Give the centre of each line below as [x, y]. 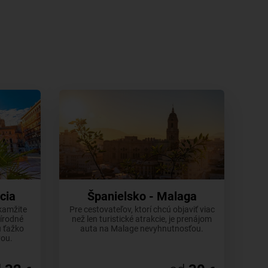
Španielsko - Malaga [142, 196]
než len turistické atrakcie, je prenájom [142, 219]
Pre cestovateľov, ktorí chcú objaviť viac [142, 209]
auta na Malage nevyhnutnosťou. [142, 229]
